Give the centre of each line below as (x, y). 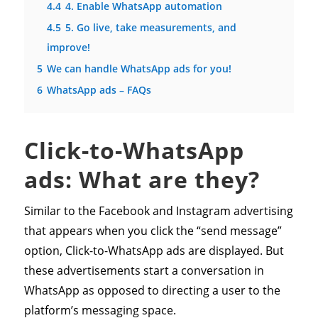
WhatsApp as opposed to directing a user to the (152, 291)
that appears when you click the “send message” (153, 231)
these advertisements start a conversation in (144, 271)
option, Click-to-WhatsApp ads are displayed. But (154, 251)
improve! (68, 48)
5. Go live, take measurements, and (150, 28)
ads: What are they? (142, 180)
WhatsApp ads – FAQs (99, 90)
